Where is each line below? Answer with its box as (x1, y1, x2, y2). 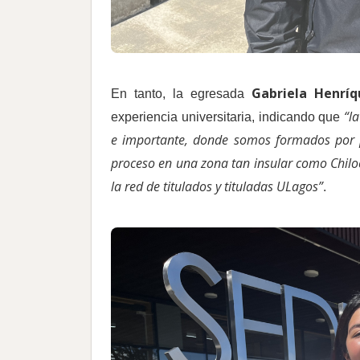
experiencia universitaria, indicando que (111, 110, 345, 125)
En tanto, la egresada (111, 87, 252, 101)
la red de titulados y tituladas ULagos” (111, 178, 323, 196)
